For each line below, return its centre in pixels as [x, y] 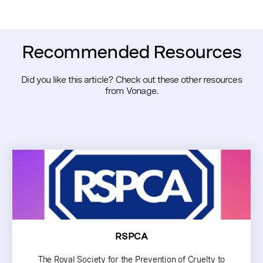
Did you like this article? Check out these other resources [131, 80]
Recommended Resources [131, 52]
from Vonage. [131, 91]
